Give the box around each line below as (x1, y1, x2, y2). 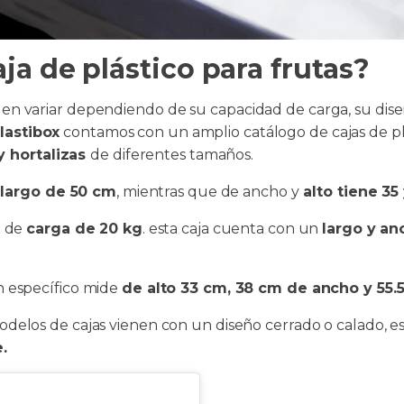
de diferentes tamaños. (90, 146, 254, 163)
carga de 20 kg (26, 220, 142, 237)
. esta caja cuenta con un (142, 220, 323, 237)
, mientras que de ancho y (116, 183, 299, 200)
